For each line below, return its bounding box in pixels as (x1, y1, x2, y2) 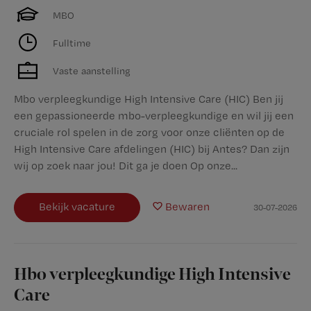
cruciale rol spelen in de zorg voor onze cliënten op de (14, 126, 285, 139)
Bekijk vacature (39, 200, 115, 213)
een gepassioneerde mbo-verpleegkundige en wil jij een (14, 109, 294, 122)
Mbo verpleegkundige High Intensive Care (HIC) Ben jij (14, 92, 283, 106)
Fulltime (53, 36, 91, 49)
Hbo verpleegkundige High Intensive (14, 265, 291, 285)
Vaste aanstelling (53, 64, 131, 76)
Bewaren (165, 200, 210, 213)
